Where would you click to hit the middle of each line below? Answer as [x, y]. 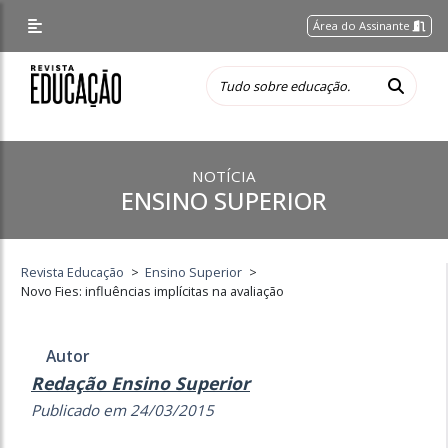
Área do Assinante [363, 25]
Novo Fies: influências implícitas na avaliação [153, 291]
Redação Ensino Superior [140, 383]
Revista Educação [73, 272]
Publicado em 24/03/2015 [122, 410]
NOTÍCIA [224, 176]
